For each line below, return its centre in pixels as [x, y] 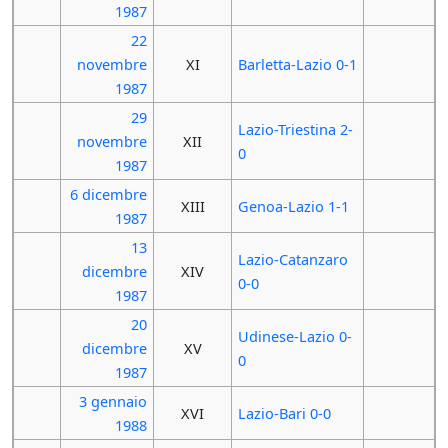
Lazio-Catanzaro [292, 258]
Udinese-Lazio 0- [294, 335]
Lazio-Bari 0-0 [284, 412]
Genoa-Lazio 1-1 [293, 205]
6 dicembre [109, 193]
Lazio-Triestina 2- [295, 128]
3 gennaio [113, 400]
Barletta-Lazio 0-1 [297, 63]
